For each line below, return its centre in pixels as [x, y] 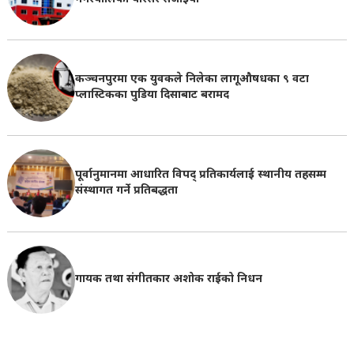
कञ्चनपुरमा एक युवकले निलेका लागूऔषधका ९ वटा [192, 80]
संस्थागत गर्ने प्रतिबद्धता [126, 191]
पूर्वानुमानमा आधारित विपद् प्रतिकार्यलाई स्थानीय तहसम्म [200, 175]
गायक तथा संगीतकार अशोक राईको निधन [168, 279]
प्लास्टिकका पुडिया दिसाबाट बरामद [152, 96]
